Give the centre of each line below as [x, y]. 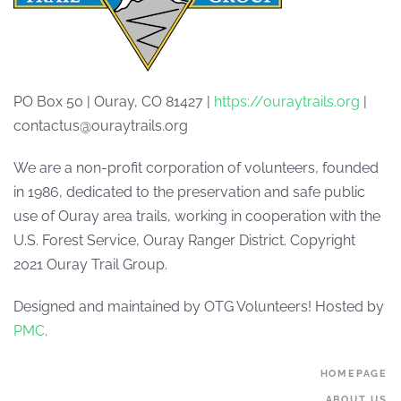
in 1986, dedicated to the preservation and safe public [189, 192]
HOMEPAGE [354, 374]
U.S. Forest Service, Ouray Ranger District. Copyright [184, 240]
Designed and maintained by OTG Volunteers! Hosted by [199, 307]
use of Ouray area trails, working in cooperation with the [197, 216]
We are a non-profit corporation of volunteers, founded [196, 168]
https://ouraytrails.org [287, 102]
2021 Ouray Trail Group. [90, 264]
